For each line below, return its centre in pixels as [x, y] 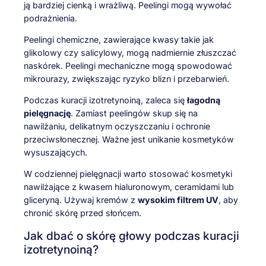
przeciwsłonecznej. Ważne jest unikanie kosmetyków [129, 140]
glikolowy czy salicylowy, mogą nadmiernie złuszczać [130, 52]
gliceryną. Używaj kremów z [81, 200]
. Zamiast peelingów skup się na [134, 113]
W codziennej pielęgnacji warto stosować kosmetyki [128, 174]
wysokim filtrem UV [178, 200]
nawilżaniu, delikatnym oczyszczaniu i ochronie [117, 126]
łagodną [204, 100]
